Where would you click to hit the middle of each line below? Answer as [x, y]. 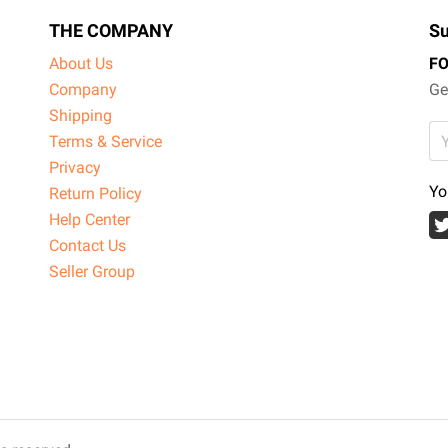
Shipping [80, 115]
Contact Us [87, 245]
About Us [81, 63]
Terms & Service [105, 141]
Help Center [89, 219]
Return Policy [95, 193]
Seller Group [92, 271]
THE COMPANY [111, 30]
